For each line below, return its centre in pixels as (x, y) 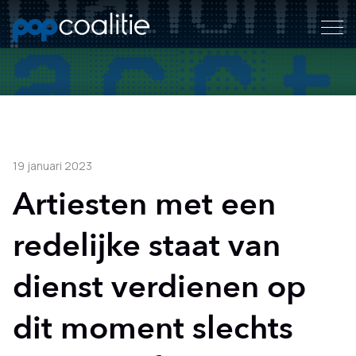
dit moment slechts (153, 329)
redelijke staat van (147, 246)
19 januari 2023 (52, 166)
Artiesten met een (144, 205)
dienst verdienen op (159, 287)
